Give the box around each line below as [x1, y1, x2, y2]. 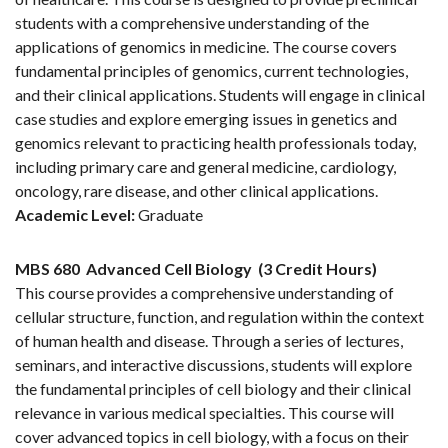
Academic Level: [15, 205, 135, 225]
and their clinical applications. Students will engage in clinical [15, 85, 425, 105]
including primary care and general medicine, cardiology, [15, 157, 396, 177]
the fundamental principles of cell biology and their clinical [15, 379, 411, 399]
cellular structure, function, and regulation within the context [15, 307, 424, 327]
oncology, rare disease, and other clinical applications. [15, 181, 378, 201]
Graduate [135, 205, 203, 225]
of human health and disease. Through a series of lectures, [15, 331, 403, 351]
